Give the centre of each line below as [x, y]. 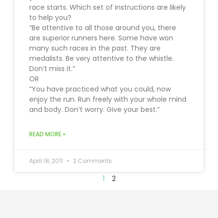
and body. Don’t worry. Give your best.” [94, 110]
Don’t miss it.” [52, 69]
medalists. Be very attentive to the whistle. [101, 59]
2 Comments [92, 161]
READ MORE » [47, 134]
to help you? [50, 18]
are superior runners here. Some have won [101, 38]
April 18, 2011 [47, 161]
